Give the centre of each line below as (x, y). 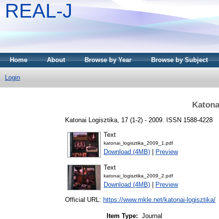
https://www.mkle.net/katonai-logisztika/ (159, 200)
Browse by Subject (179, 60)
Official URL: (84, 200)
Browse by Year (108, 60)
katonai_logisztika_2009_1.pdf (138, 143)
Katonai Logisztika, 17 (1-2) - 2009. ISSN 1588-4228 (139, 120)
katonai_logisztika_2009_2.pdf (138, 176)
